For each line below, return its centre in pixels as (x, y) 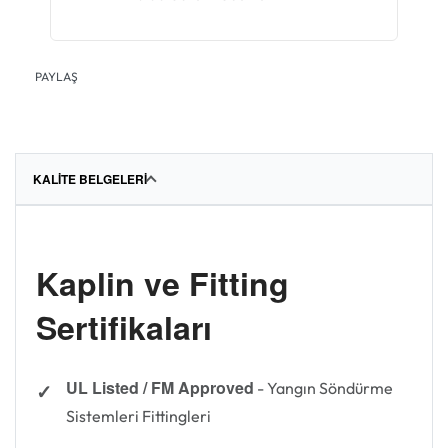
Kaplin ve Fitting (162, 283)
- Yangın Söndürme (323, 388)
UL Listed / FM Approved (160, 388)
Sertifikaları (124, 327)
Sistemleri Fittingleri (138, 416)
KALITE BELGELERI (90, 179)
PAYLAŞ (56, 77)
